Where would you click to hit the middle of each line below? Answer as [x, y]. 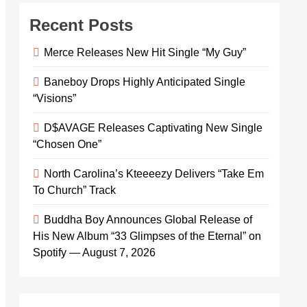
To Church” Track [74, 190]
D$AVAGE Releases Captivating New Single [153, 127]
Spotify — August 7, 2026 [94, 252]
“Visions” [54, 98]
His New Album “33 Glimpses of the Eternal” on [147, 236]
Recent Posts [81, 25]
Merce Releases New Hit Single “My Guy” [145, 52]
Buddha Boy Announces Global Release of [148, 219]
